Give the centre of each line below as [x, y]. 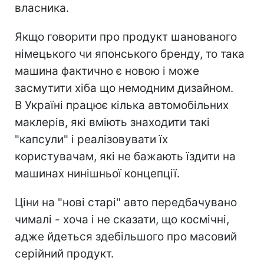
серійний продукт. [64, 254]
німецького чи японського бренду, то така [130, 54]
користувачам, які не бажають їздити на [125, 157]
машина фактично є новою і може [107, 71]
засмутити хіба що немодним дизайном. [124, 88]
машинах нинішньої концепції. [97, 174]
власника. [42, 8]
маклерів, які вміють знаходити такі [112, 123]
